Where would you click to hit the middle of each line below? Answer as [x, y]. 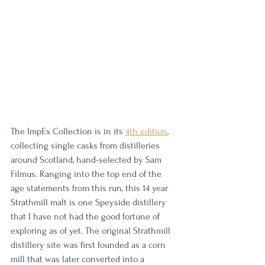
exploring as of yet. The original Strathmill [92, 231]
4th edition [146, 132]
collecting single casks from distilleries [86, 146]
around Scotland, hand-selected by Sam [87, 160]
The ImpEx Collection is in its [68, 132]
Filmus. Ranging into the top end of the [87, 174]
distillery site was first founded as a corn [89, 245]
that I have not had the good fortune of [86, 217]
